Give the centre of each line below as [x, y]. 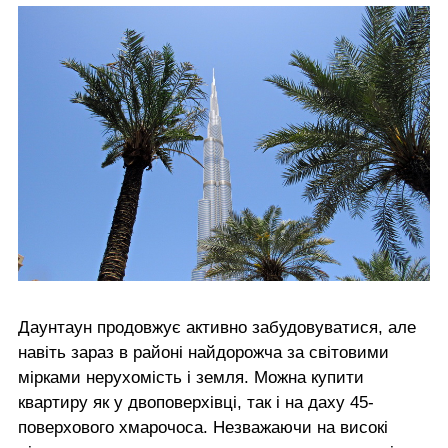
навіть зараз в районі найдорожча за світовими [203, 352]
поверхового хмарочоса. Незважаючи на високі [203, 427]
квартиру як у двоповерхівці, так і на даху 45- [196, 402]
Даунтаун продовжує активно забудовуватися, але [217, 327]
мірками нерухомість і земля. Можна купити [191, 377]
